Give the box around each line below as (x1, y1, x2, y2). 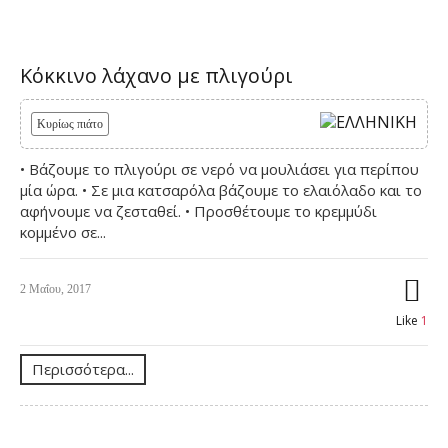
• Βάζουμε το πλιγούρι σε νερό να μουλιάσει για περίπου (20, 158, 419, 179)
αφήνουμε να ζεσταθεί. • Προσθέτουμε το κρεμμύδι (20, 200, 377, 221)
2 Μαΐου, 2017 (20, 281, 91, 296)
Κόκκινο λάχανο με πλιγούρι (20, 61, 293, 89)
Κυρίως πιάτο (37, 116, 103, 131)
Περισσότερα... (32, 358, 134, 379)
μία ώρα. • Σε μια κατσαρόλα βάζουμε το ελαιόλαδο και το (20, 179, 422, 200)
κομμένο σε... (20, 221, 106, 242)
